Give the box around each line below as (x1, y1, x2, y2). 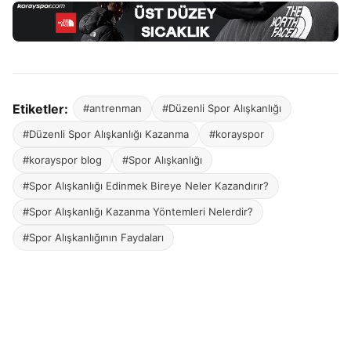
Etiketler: (13, 100, 68, 117)
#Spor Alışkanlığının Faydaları (23, 231, 164, 244)
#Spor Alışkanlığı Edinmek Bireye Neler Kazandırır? (23, 179, 269, 193)
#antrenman (83, 102, 142, 115)
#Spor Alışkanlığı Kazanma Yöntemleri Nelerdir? (23, 205, 253, 219)
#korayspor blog (23, 154, 102, 167)
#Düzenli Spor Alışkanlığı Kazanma (23, 128, 189, 141)
